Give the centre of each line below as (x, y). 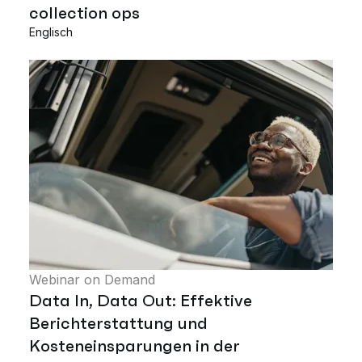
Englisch (51, 32)
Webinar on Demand (92, 279)
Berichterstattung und (118, 323)
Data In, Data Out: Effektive (141, 300)
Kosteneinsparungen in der (135, 345)
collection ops (84, 13)
